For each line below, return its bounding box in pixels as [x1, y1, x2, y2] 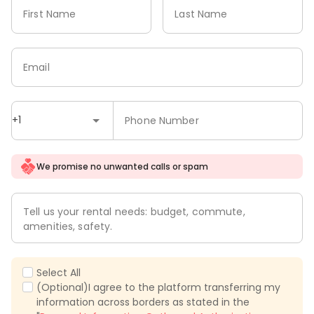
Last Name [175, 6, 228, 21]
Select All [36, 266, 81, 280]
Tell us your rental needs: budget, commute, [23, 205, 245, 219]
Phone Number [125, 113, 199, 128]
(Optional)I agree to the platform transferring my [36, 280, 280, 295]
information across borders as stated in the [36, 295, 250, 310]
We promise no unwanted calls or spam [36, 160, 208, 172]
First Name [23, 6, 76, 21]
